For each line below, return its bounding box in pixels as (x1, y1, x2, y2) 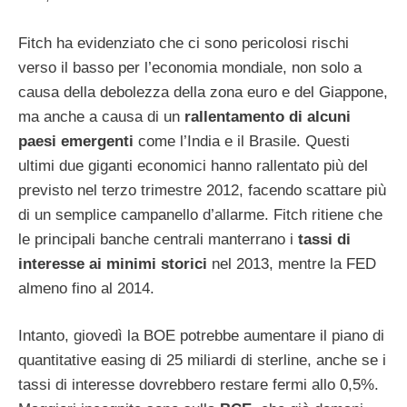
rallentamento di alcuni (184, 107, 351, 125)
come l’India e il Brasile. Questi (138, 132, 350, 150)
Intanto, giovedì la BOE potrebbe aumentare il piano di (18, 327, 384, 345)
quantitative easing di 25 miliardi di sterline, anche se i (18, 352, 386, 370)
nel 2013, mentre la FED (212, 254, 376, 273)
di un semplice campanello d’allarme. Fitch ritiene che (18, 205, 382, 223)
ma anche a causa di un (18, 107, 184, 125)
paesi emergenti (18, 132, 138, 150)
